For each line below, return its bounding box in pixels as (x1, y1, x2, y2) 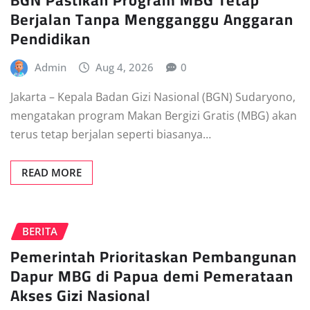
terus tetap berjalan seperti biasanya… (10, 127, 211, 143)
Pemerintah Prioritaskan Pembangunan (10, 241, 297, 271)
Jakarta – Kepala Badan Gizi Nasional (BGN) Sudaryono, (10, 89, 295, 105)
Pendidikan (10, 24, 91, 53)
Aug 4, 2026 (95, 60, 154, 74)
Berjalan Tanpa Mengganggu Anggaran (10, 4, 293, 34)
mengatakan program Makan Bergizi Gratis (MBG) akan (10, 108, 297, 124)
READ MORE (21, 165, 82, 180)
